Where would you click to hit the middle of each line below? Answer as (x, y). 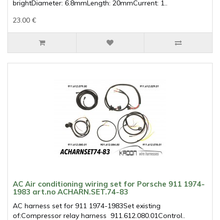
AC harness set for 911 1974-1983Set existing (87, 206)
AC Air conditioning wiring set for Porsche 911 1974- (109, 184)
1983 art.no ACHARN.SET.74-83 (70, 192)
